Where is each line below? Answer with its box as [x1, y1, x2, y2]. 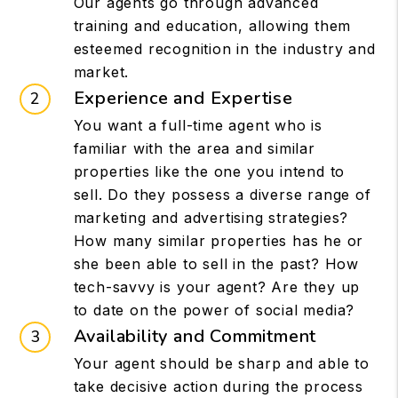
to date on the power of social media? [73, 300, 355, 319]
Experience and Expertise [73, 85, 293, 110]
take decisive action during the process [73, 377, 363, 395]
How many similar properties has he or [73, 231, 364, 250]
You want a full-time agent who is [73, 115, 322, 134]
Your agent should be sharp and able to [73, 354, 370, 372]
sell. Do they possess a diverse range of [73, 185, 371, 203]
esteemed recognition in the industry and [73, 39, 376, 58]
